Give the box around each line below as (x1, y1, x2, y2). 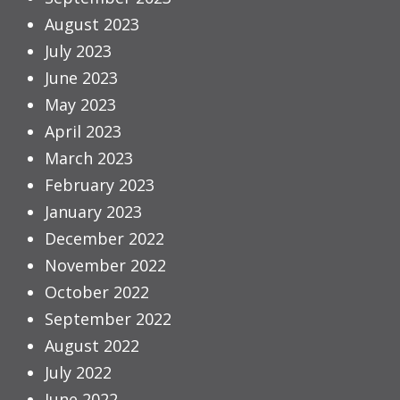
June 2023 (45, 67, 118, 89)
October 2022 (45, 281, 149, 304)
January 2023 (45, 201, 142, 223)
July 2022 (45, 362, 112, 384)
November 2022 (45, 254, 166, 277)
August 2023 (45, 13, 139, 36)
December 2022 (45, 228, 164, 250)
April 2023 (45, 121, 121, 143)
